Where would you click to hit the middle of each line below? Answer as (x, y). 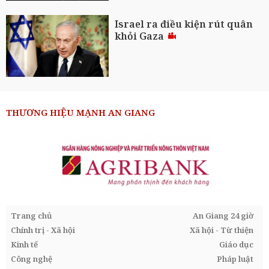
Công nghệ (32, 258)
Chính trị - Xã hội (43, 230)
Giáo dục (236, 244)
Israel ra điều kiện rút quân (184, 24)
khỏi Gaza (141, 36)
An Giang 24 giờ (223, 215)
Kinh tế (24, 244)
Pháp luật (235, 258)
